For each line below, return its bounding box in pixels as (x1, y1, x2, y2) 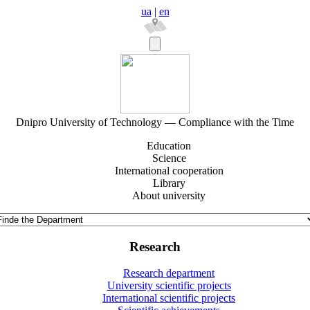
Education (147, 140, 191, 152)
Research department (123, 267, 215, 280)
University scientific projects (107, 280, 231, 292)
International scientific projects (102, 292, 235, 304)
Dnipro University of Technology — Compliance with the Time (16, 116, 294, 128)
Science (152, 152, 186, 164)
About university (132, 190, 206, 201)
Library (152, 177, 185, 189)
